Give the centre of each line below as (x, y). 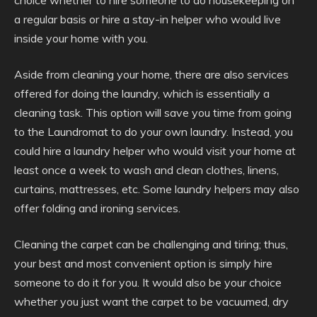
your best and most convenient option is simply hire (143, 263)
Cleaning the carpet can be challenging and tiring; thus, (151, 244)
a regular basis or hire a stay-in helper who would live (148, 19)
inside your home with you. (81, 38)
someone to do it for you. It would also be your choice (148, 282)
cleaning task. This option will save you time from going (153, 113)
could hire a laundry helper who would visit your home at (155, 151)
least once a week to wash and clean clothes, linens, (146, 170)
